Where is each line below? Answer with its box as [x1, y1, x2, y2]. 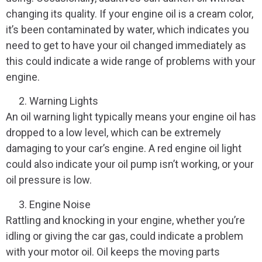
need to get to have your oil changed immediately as [6, 39, 246, 51]
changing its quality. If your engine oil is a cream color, [6, 7, 253, 20]
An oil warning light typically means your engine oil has [6, 111, 256, 123]
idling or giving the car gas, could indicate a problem [6, 229, 243, 242]
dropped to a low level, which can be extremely [6, 126, 221, 139]
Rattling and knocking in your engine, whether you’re [6, 213, 245, 226]
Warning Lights [29, 95, 98, 108]
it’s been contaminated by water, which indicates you [6, 23, 249, 36]
